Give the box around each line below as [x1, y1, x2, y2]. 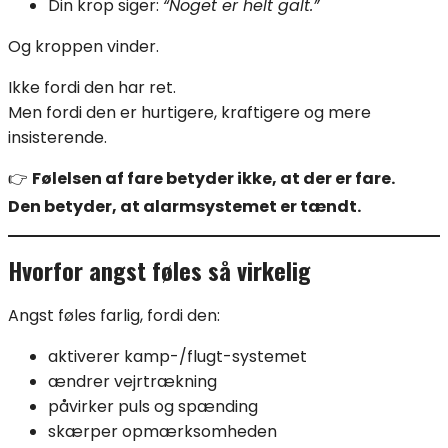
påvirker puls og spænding [48, 394, 258, 418]
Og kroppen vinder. [8, 35, 159, 59]
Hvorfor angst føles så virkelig [8, 252, 311, 289]
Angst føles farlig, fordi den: [8, 303, 220, 327]
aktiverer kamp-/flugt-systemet [48, 344, 307, 368]
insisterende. [8, 126, 107, 150]
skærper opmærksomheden [48, 419, 277, 443]
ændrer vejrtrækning [48, 369, 217, 393]
